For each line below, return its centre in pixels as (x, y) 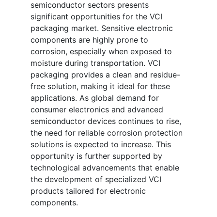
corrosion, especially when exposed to (101, 52)
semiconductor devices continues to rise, (106, 121)
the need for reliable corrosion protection (107, 133)
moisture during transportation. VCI (95, 63)
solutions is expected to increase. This (101, 145)
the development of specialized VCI (96, 179)
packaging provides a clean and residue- (105, 75)
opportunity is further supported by (96, 156)
